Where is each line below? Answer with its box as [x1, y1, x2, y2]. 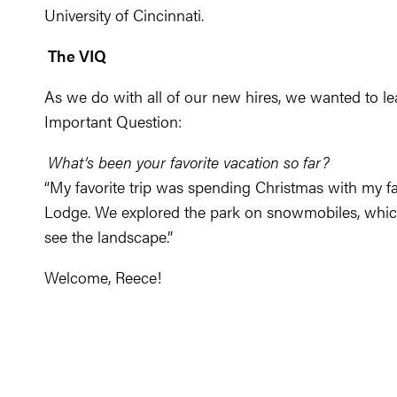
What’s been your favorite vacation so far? [48, 151, 330, 173]
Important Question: [44, 110, 182, 132]
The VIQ [48, 44, 106, 66]
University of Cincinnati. [44, 4, 204, 26]
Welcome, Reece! [44, 266, 161, 288]
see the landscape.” [44, 225, 173, 247]
